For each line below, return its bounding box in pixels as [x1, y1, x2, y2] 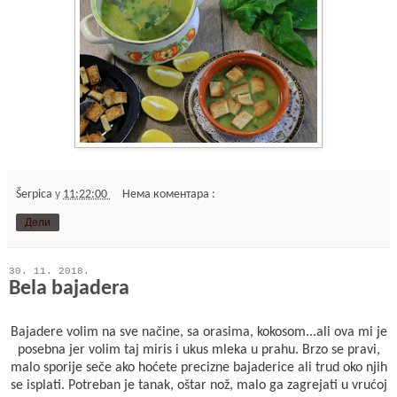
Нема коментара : [122, 187, 216, 201]
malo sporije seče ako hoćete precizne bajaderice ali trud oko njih [10, 360, 387, 375]
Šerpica [16, 187, 55, 201]
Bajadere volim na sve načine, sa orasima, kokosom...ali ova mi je [10, 324, 387, 339]
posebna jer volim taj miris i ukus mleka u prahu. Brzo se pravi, [17, 342, 380, 357]
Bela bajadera [9, 277, 129, 300]
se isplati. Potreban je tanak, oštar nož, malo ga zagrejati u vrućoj [10, 378, 387, 393]
